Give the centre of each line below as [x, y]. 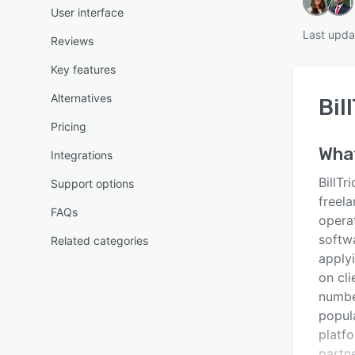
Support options [92, 183]
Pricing [69, 126]
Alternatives [81, 98]
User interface [87, 12]
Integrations [82, 155]
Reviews [72, 41]
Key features [83, 69]
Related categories [99, 240]
